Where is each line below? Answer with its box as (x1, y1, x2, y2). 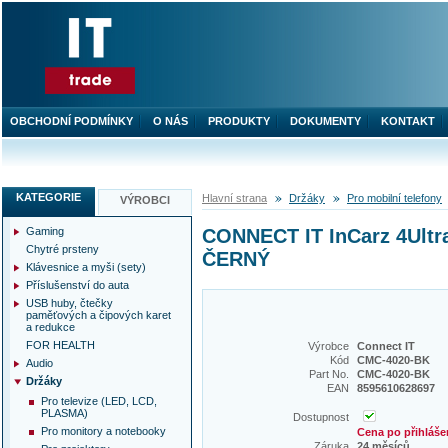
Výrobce (308, 340, 349, 352)
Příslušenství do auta (26, 279, 129, 291)
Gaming (26, 225, 64, 237)
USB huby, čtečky (26, 297, 113, 309)
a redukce (26, 321, 75, 333)
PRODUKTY (208, 115, 270, 127)
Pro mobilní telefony (347, 192, 442, 204)
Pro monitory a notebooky (41, 425, 166, 437)
